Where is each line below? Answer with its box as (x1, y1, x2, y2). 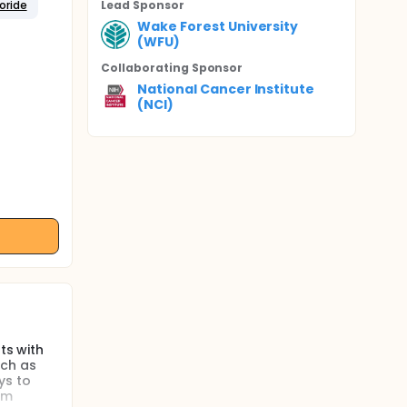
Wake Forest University (137, 17, 299, 35)
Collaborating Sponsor (101, 60, 243, 75)
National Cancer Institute (137, 80, 315, 98)
